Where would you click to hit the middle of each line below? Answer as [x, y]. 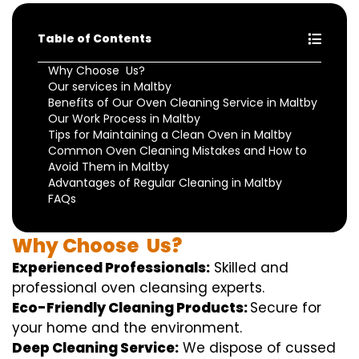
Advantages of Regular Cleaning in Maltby [165, 183]
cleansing [173, 288]
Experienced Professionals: [111, 268]
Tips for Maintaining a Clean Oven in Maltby [170, 135]
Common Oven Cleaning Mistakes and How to [177, 151]
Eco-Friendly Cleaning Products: [131, 308]
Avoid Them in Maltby [109, 167]
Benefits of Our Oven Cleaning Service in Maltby [183, 103]
